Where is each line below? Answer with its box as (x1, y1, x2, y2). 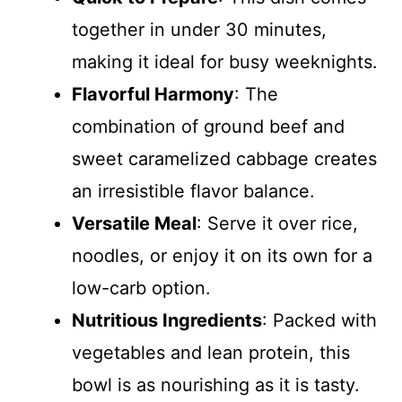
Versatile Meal (72, 213, 197, 234)
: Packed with (262, 310, 377, 331)
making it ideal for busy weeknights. (72, 51, 378, 73)
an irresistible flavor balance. (72, 180, 315, 202)
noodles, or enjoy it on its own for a (72, 245, 372, 267)
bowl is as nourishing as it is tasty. (72, 374, 360, 396)
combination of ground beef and (72, 116, 345, 137)
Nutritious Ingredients (72, 310, 262, 331)
